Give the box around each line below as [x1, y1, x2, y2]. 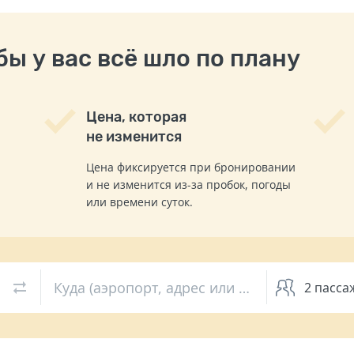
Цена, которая [85, 107, 186, 126]
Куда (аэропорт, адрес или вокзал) [238, 277, 250, 297]
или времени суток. [85, 194, 193, 209]
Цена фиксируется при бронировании [85, 159, 296, 175]
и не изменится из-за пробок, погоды [85, 176, 291, 192]
